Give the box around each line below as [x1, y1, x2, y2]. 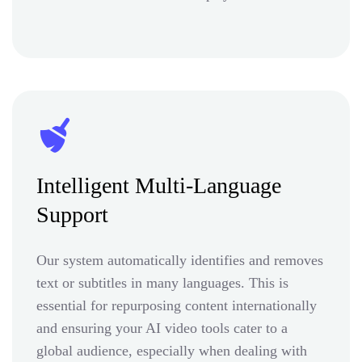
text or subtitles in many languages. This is [36, 274, 288, 291]
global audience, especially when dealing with [36, 342, 307, 359]
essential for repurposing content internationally [36, 297, 317, 314]
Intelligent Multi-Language [36, 172, 281, 198]
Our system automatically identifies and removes [36, 251, 323, 268]
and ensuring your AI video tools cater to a [36, 319, 288, 336]
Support [36, 201, 108, 227]
